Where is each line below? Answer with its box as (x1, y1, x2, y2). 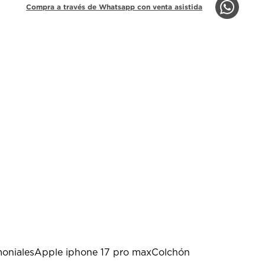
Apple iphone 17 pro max (34, 248, 151, 258)
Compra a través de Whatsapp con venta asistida (26, 2, 203, 11)
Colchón (151, 248, 190, 258)
